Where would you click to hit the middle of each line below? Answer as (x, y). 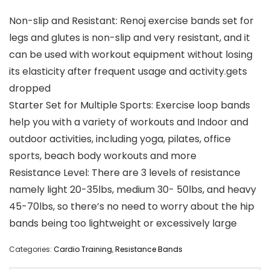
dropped (30, 89)
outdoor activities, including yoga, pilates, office (120, 139)
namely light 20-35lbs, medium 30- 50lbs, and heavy (133, 190)
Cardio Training (83, 250)
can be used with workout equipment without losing (131, 55)
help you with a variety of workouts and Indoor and (129, 122)
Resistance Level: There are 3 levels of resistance (125, 173)
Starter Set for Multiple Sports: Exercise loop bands (130, 105)
